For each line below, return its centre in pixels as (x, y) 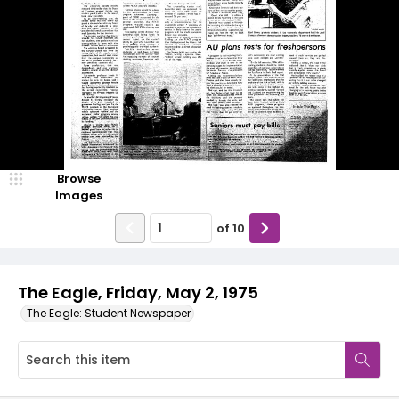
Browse (78, 179)
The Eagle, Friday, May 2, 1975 (138, 293)
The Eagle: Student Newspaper (109, 313)
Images (78, 195)
